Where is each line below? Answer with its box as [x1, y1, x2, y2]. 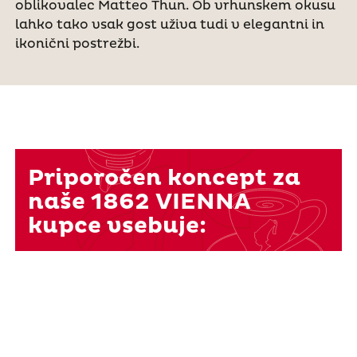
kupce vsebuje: [27, 212, 206, 241]
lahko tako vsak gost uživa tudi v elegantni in [14, 17, 324, 33]
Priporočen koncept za [27, 164, 300, 193]
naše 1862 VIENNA [27, 188, 251, 217]
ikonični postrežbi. [14, 36, 139, 53]
